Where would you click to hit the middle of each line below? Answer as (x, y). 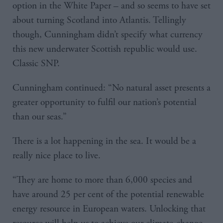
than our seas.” (40, 117)
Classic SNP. (36, 64)
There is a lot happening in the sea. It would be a (104, 141)
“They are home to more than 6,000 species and (102, 180)
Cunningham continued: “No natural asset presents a (111, 88)
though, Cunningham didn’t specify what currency (108, 35)
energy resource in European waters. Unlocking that (109, 209)
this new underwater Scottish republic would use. (105, 49)
